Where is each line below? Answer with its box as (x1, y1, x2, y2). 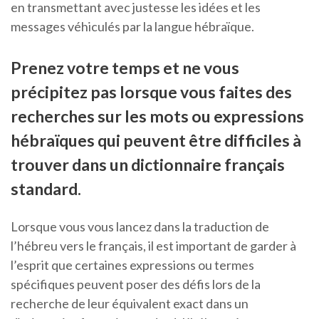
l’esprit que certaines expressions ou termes (11, 257, 254, 273)
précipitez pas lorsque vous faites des (11, 82, 292, 103)
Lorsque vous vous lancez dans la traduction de (11, 219, 269, 235)
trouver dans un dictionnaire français (11, 155, 285, 175)
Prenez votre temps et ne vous (11, 58, 239, 78)
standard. (11, 179, 81, 199)
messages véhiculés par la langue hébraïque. (11, 19, 254, 35)
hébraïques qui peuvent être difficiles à (11, 130, 301, 151)
